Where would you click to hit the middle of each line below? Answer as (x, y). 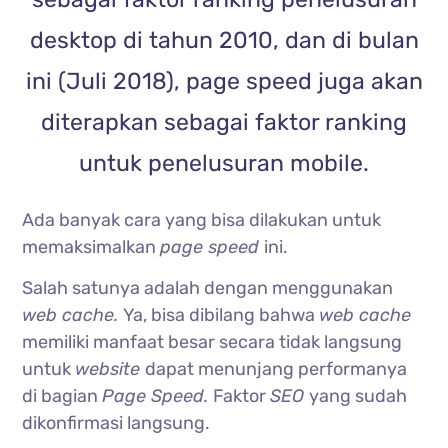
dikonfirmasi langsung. (116, 423)
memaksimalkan (91, 247)
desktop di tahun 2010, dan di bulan (224, 39)
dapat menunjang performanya (276, 369)
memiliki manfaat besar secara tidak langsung (212, 342)
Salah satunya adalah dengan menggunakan (208, 288)
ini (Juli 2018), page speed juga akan (224, 80)
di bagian (62, 396)
